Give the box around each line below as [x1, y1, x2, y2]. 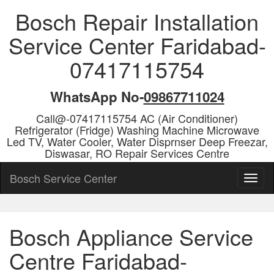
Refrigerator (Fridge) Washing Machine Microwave [15, 122, 259, 138]
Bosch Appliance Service [9, 221, 253, 252]
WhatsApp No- [50, 87, 144, 106]
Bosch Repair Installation [15, 6, 259, 37]
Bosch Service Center [10, 170, 117, 186]
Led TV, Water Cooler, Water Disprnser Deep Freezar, [6, 133, 268, 149]
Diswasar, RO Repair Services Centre [45, 145, 229, 161]
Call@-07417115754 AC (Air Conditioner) [36, 110, 238, 126]
